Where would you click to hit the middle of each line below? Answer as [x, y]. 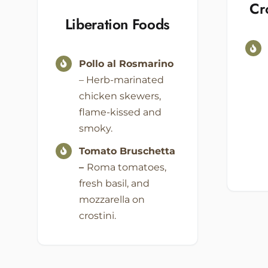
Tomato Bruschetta [127, 151]
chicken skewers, [120, 96]
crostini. [97, 215]
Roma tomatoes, [126, 167]
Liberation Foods [117, 24]
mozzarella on [112, 199]
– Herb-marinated [121, 80]
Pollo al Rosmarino [126, 63]
